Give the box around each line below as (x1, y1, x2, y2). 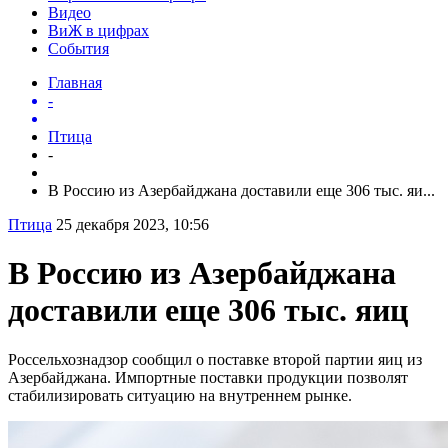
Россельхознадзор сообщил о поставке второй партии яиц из (8, 350, 422, 368)
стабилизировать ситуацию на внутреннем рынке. (8, 386, 352, 404)
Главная (48, 73, 102, 91)
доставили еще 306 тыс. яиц (8, 292, 408, 329)
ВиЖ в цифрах (48, 21, 149, 39)
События (48, 39, 109, 57)
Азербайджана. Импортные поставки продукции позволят (8, 368, 408, 386)
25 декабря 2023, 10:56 (56, 215, 209, 233)
